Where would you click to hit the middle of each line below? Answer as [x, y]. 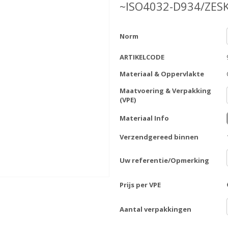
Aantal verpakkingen [155, 209]
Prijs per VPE [140, 185]
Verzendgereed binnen [159, 137]
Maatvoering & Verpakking [165, 91]
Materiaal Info [144, 118]
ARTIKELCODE [142, 57]
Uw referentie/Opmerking [164, 161]
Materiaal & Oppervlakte [162, 74]
